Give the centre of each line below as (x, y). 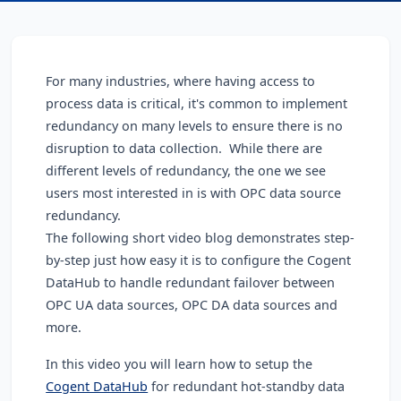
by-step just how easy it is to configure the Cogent (199, 260)
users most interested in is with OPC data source (194, 193)
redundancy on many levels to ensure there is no (195, 126)
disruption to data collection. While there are (184, 149)
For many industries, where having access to (181, 81)
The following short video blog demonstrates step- (200, 238)
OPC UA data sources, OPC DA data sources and (192, 305)
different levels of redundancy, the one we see (186, 171)
